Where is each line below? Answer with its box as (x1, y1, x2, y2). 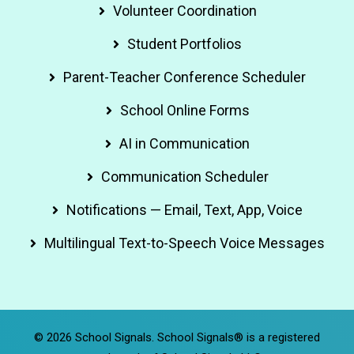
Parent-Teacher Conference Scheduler (63, 68, 306, 85)
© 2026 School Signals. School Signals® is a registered (34, 330, 320, 345)
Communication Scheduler (100, 168, 269, 185)
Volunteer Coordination (112, 2, 257, 19)
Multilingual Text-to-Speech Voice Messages (44, 234, 325, 251)
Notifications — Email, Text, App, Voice (66, 201, 303, 218)
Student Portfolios (127, 35, 242, 52)
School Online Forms (119, 101, 250, 119)
